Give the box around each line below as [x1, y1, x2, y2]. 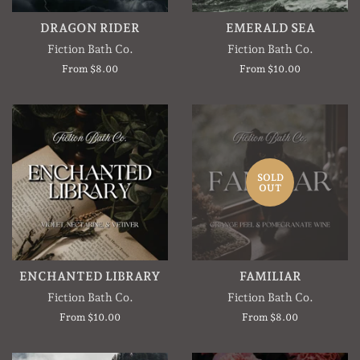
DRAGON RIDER [40, 21, 140, 36]
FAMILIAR [239, 269, 301, 284]
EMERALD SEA [225, 21, 315, 36]
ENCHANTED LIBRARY [19, 269, 161, 284]
